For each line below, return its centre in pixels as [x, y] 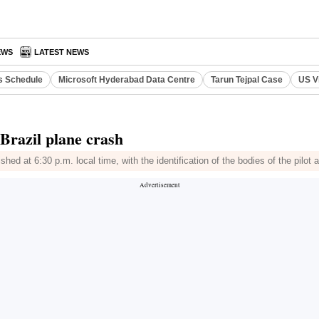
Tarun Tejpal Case [247, 80]
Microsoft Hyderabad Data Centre [127, 80]
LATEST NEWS [62, 52]
